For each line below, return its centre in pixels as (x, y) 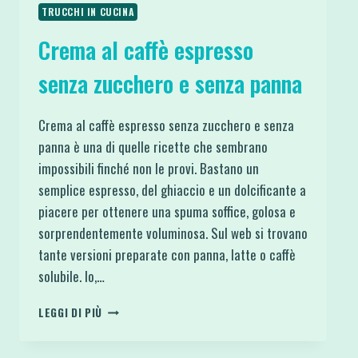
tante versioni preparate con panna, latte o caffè (167, 254)
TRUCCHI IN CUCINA (88, 11)
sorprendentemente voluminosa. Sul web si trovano (173, 233)
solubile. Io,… (72, 276)
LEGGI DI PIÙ (71, 312)
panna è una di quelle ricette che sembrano (153, 146)
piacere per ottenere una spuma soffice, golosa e (167, 211)
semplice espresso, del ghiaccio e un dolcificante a (172, 189)
